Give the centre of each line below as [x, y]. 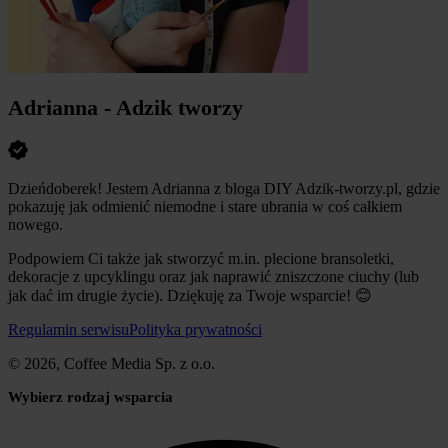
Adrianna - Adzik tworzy [125, 108]
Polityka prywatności [195, 329]
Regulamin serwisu [68, 329]
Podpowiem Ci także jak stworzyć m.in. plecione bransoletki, [201, 258]
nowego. [35, 224]
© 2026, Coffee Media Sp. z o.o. [111, 363]
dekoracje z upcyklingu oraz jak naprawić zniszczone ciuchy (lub [213, 276]
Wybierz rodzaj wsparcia [90, 396]
